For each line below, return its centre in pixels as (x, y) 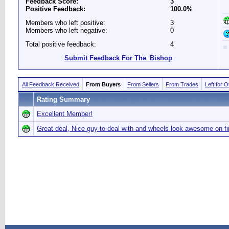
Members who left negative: (66, 30)
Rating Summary (63, 99)
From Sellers (143, 84)
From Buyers (103, 84)
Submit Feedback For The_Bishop (118, 58)
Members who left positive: (65, 23)
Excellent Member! (65, 114)
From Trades (182, 84)
